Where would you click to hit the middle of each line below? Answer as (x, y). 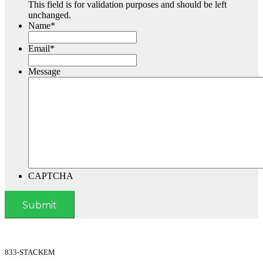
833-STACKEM (30, 252)
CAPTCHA (51, 176)
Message (44, 71)
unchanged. (50, 15)
